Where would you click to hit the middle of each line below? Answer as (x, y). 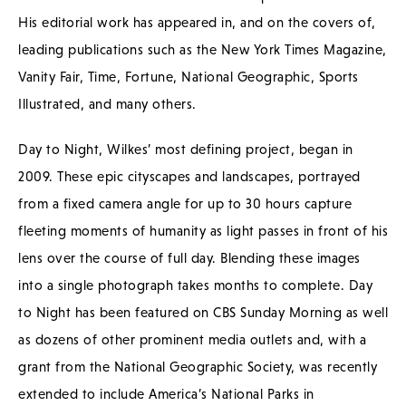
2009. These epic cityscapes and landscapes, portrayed (189, 176)
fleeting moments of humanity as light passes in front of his (203, 230)
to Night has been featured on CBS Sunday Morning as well (203, 312)
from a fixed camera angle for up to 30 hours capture (185, 203)
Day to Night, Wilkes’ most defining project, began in (186, 149)
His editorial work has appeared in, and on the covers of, (197, 22)
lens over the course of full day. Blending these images (189, 257)
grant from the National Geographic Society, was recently (198, 366)
